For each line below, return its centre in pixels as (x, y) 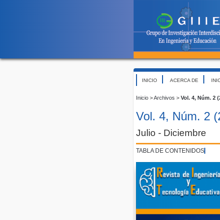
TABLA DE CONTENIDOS (170, 151)
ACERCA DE (184, 80)
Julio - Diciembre (171, 133)
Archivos (164, 97)
